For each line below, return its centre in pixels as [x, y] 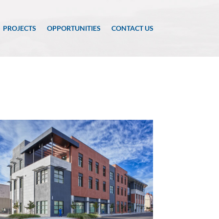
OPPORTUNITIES [74, 28]
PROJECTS [19, 28]
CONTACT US [132, 28]
